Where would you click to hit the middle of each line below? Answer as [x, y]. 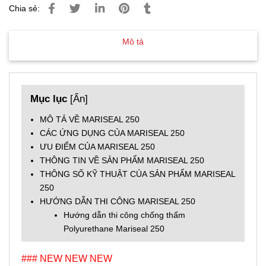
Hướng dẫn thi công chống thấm [124, 215]
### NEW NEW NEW [67, 259]
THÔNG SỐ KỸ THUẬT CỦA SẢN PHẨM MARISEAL [137, 174]
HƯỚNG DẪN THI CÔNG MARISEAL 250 [118, 201]
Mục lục [49, 99]
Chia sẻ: [24, 8]
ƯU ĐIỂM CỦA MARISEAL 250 [97, 147]
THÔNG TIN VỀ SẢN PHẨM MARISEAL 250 [122, 160]
